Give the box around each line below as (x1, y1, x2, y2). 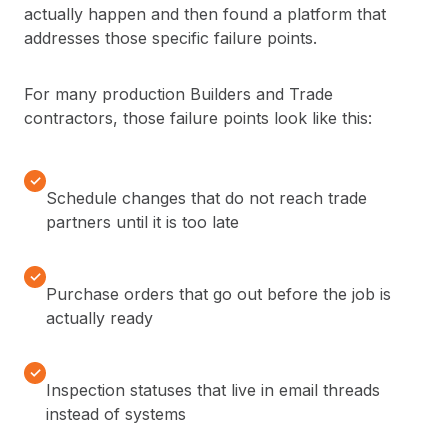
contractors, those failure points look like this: (24, 108, 372, 129)
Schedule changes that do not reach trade (46, 188, 367, 209)
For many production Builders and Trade (24, 84, 333, 105)
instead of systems (46, 404, 186, 425)
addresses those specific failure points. (24, 28, 317, 49)
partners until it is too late (46, 212, 239, 233)
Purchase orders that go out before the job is (46, 284, 391, 305)
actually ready (46, 308, 153, 329)
